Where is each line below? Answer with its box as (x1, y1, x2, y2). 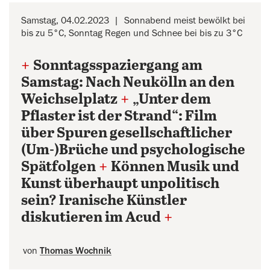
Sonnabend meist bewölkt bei (124, 16, 245, 25)
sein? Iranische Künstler (21, 193, 187, 209)
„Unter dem (133, 92, 211, 108)
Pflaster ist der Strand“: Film (21, 108, 217, 125)
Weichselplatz (21, 92, 118, 108)
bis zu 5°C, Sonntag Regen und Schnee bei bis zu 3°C (21, 28, 242, 38)
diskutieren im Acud (21, 210, 161, 226)
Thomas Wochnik (40, 246, 111, 256)
